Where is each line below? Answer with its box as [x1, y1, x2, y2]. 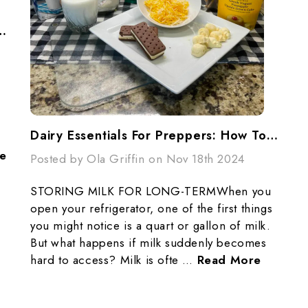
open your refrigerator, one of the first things [30, 200, 273, 217]
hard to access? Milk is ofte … [30, 252, 197, 268]
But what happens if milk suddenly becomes [30, 234, 267, 251]
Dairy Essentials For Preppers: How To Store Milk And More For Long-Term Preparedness [266, 126, 278, 144]
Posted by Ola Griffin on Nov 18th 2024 [30, 151, 245, 167]
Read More [197, 252, 262, 268]
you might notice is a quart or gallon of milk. [30, 217, 271, 234]
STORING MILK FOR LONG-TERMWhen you [30, 183, 272, 199]
